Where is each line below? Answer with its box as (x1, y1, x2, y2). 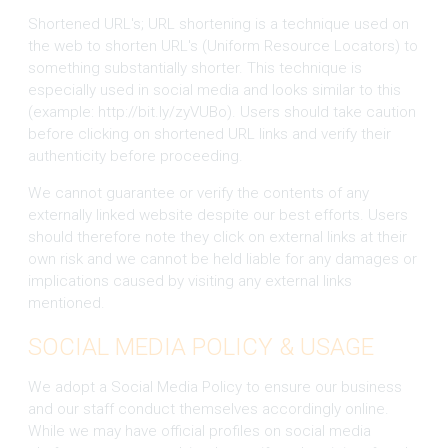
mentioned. (27, 293, 105, 312)
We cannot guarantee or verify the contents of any (27, 183, 369, 202)
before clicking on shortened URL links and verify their (27, 124, 391, 143)
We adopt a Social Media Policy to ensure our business (27, 377, 402, 396)
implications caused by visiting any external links (27, 271, 352, 290)
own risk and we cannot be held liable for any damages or (27, 249, 417, 268)
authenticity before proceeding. (27, 146, 243, 165)
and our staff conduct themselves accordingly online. (27, 399, 389, 418)
